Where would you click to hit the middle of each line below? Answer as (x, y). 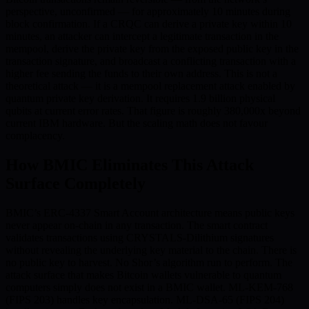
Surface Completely (76, 183)
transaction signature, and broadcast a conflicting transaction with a (151, 61)
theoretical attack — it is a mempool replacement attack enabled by (150, 86)
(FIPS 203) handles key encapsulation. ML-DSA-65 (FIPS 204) (145, 299)
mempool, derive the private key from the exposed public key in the (152, 48)
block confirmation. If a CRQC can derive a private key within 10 (149, 23)
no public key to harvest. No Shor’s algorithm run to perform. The (149, 262)
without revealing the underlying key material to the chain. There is (151, 250)
